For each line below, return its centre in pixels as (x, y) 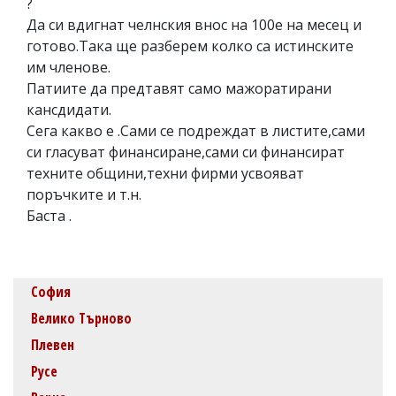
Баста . (49, 215)
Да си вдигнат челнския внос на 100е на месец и (194, 24)
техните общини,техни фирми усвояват (165, 173)
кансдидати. (69, 109)
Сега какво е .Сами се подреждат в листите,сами (196, 130)
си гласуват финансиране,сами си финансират (186, 152)
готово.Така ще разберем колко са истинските (190, 46)
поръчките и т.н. (84, 194)
